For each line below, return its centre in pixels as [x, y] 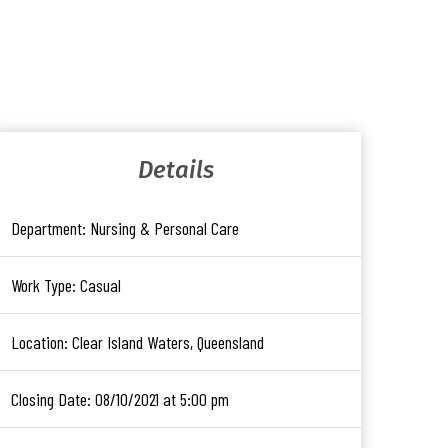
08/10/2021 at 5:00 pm [160, 399]
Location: [39, 342]
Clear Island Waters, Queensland [166, 342]
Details [176, 170]
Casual [98, 285]
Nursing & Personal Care [162, 228]
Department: [48, 228]
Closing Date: [51, 399]
